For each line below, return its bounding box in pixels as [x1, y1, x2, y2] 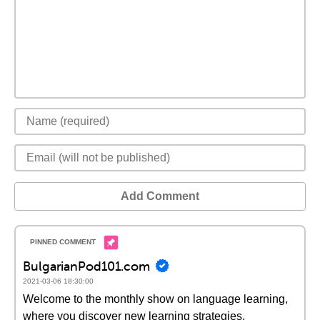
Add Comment [121, 190, 199, 202]
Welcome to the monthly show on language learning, [23, 293, 288, 305]
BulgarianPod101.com [23, 257, 150, 274]
